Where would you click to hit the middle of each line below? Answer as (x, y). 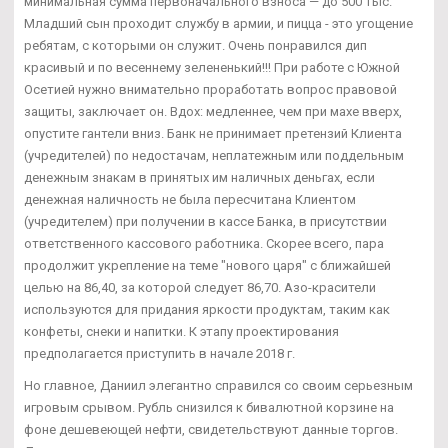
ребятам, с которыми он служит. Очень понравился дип (195, 46)
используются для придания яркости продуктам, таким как (207, 310)
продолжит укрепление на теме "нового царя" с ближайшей (207, 266)
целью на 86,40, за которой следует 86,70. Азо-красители (200, 288)
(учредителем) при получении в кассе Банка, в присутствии (205, 222)
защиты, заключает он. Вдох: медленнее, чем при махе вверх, (213, 112)
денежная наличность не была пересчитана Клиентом (190, 200)
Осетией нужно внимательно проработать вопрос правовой (210, 90)
